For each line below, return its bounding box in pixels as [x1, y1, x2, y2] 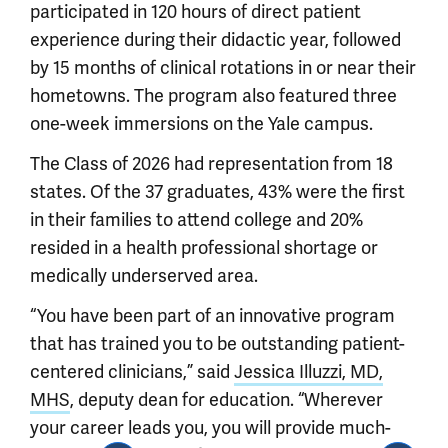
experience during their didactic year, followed [30, 28, 401, 51]
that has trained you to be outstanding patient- [30, 332, 405, 355]
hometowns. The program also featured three [30, 84, 397, 107]
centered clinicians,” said [30, 360, 234, 383]
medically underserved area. [30, 264, 258, 287]
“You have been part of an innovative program [30, 304, 395, 327]
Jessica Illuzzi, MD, [234, 360, 383, 383]
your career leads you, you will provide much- [30, 416, 391, 439]
